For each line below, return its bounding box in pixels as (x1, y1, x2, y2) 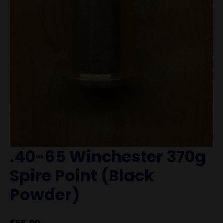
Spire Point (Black (10, 164, 154, 187)
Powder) (10, 183, 80, 206)
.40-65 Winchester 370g (10, 145, 206, 168)
